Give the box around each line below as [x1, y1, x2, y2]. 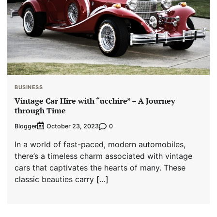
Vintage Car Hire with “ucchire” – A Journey [15, 95, 175, 107]
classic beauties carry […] [15, 174, 108, 185]
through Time [15, 105, 66, 116]
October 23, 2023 [46, 123, 99, 130]
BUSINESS [15, 83, 43, 91]
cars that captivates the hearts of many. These [15, 163, 186, 173]
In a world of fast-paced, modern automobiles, [15, 139, 186, 150]
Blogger [15, 122, 37, 130]
